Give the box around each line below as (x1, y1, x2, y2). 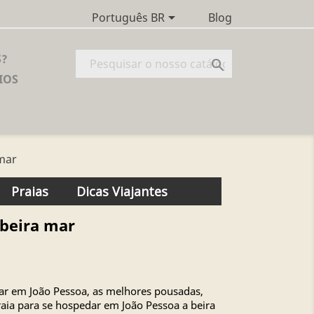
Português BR (91, 10, 165, 26)
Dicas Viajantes (76, 183, 168, 200)
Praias (11, 183, 48, 200)
